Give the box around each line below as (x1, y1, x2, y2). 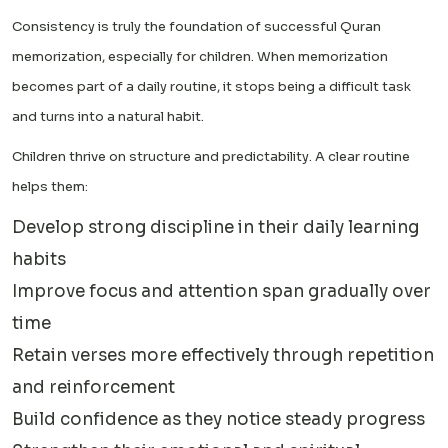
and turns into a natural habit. (12, 107, 204, 125)
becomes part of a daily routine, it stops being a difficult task (12, 77, 411, 95)
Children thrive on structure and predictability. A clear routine (12, 147, 410, 165)
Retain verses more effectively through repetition (12, 344, 434, 366)
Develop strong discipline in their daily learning (12, 216, 419, 238)
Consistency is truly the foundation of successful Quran (12, 17, 381, 35)
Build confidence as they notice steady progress (12, 408, 425, 430)
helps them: (12, 177, 88, 195)
